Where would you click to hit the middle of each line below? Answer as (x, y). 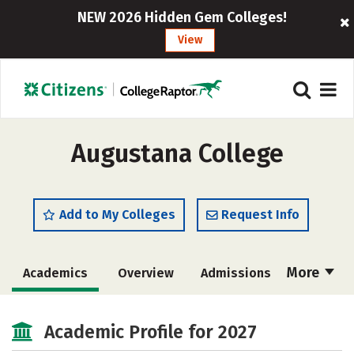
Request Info (260, 215)
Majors (55, 342)
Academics (55, 273)
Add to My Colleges (117, 215)
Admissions (235, 273)
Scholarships (232, 309)
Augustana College (177, 153)
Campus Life (234, 342)
